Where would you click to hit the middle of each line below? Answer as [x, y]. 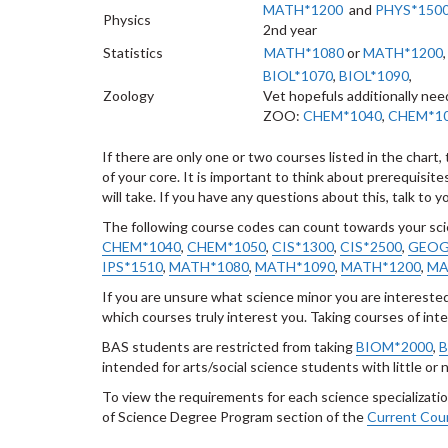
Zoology [128, 95]
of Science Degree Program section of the [234, 416]
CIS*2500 [371, 246]
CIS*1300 [303, 246]
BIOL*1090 [374, 75]
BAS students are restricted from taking [229, 346]
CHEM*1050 [226, 246]
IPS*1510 [132, 266]
